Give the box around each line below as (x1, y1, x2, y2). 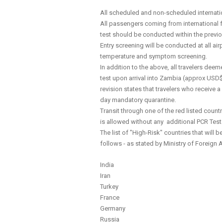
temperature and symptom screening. (100, 52, 208, 60)
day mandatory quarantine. (100, 96, 179, 104)
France (100, 194, 121, 202)
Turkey (100, 183, 119, 191)
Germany (100, 205, 127, 213)
